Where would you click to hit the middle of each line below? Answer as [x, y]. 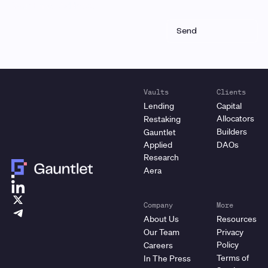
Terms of [233, 258]
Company [159, 205]
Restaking [162, 119]
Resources [237, 219]
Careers [159, 246]
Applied [158, 144]
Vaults [156, 92]
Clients [232, 92]
